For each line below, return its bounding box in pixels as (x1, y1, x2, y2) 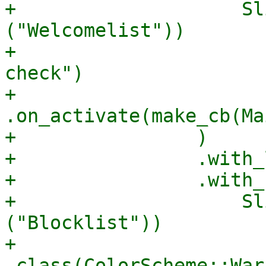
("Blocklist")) (5, 212, 163, 233)
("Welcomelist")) (5, 20, 185, 41)
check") (5, 62, 84, 84)
